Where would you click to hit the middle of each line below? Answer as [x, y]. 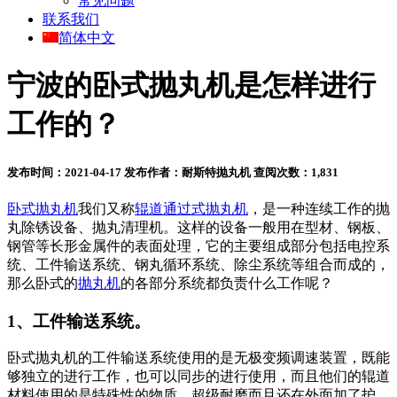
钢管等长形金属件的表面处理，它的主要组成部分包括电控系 [198, 245]
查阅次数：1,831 [296, 172]
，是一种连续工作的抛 [319, 208]
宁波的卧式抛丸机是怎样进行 [191, 86]
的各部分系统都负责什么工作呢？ [227, 283]
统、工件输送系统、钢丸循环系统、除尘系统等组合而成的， [198, 264]
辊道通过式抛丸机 [191, 208]
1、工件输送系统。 [79, 321]
